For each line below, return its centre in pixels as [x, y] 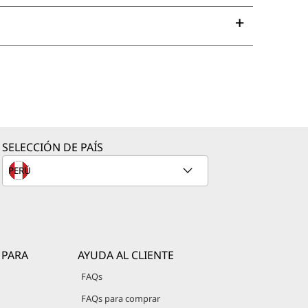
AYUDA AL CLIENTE [126, 255]
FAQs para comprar [121, 299]
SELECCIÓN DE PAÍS [53, 147]
